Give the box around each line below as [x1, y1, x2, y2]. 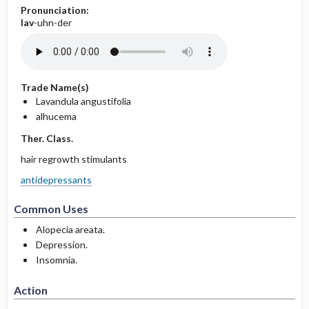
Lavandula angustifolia [35, 95, 131, 107]
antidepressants [20, 174, 92, 186]
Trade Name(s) [20, 81, 89, 93]
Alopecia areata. [35, 223, 105, 235]
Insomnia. [35, 254, 77, 266]
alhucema [35, 110, 77, 122]
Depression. [35, 239, 88, 250]
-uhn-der [33, 17, 72, 28]
